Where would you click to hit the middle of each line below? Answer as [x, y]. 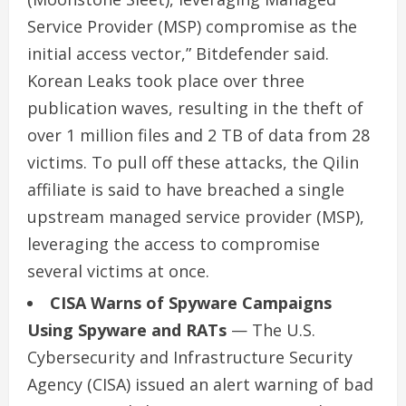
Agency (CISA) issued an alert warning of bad [200, 384]
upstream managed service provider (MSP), [196, 216]
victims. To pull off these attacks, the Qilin [193, 162]
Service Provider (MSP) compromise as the [192, 26]
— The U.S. [273, 329]
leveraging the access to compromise [174, 243]
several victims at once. [118, 271]
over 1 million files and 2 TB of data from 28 [198, 135]
